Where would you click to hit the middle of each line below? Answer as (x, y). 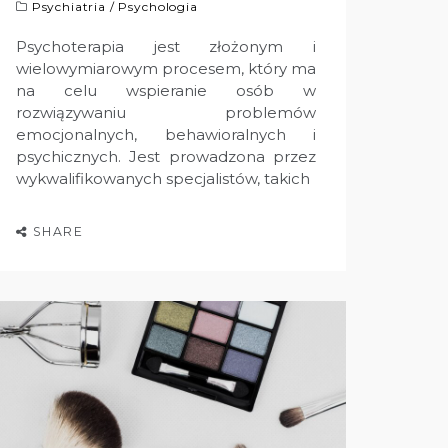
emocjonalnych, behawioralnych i (166, 135)
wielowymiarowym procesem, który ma (166, 69)
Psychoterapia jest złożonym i (166, 47)
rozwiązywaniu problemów (166, 113)
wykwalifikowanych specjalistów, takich (163, 179)
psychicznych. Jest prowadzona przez (166, 157)
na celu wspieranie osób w (166, 91)
